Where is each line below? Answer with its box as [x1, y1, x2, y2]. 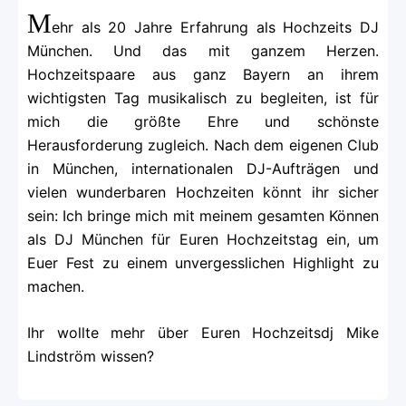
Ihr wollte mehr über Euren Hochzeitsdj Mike [27, 324, 379, 343]
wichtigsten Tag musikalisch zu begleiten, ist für [27, 89, 379, 108]
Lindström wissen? [27, 347, 154, 366]
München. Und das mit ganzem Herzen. [27, 42, 379, 61]
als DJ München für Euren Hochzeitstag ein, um [27, 230, 379, 249]
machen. [27, 277, 84, 296]
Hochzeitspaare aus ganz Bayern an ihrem [27, 65, 379, 84]
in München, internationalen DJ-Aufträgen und [27, 159, 379, 179]
